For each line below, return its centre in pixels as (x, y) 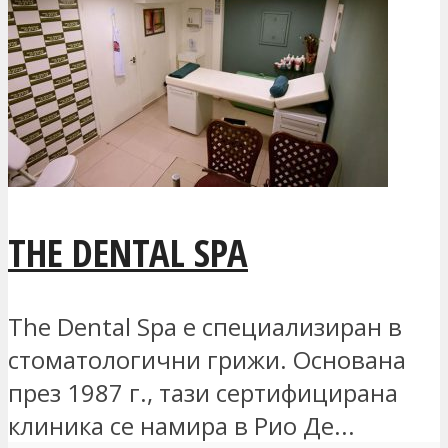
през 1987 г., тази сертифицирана (203, 393)
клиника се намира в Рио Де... (181, 426)
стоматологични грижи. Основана (207, 360)
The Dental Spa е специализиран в (205, 327)
